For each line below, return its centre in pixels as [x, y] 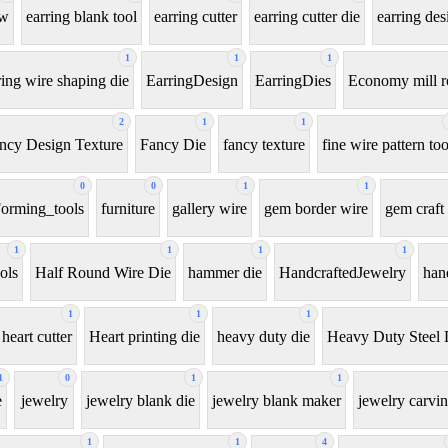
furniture [128, 208]
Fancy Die [173, 144]
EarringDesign [192, 80]
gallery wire [209, 208]
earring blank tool [81, 16]
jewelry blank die [140, 400]
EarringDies [293, 80]
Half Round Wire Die [103, 272]
